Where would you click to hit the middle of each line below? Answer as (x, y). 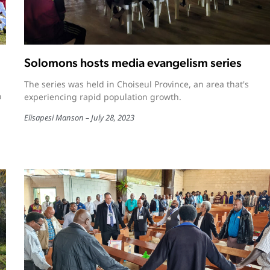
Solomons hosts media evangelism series (133, 62)
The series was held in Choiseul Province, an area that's (136, 84)
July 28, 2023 (112, 117)
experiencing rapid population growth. (102, 96)
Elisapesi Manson (54, 117)
